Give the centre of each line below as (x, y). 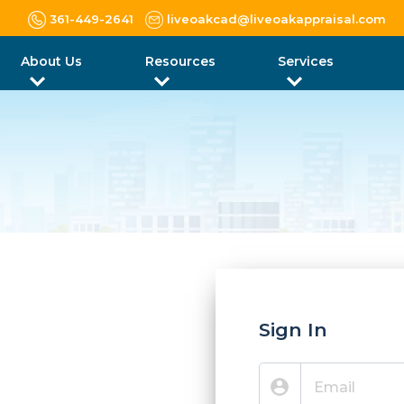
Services (305, 61)
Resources (181, 61)
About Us (51, 61)
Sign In (293, 330)
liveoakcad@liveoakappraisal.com (276, 18)
